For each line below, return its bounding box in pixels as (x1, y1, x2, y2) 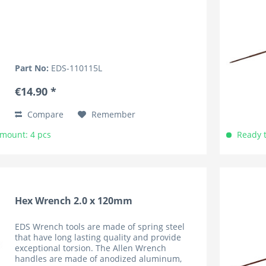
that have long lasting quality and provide (15, 232, 182, 243)
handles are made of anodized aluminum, (15, 253, 182, 265)
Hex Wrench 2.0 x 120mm (15, 194, 133, 208)
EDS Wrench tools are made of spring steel (15, 221, 185, 233)
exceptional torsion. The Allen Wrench (15, 242, 167, 254)
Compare (25, 109, 64, 121)
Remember (91, 109, 136, 121)
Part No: (15, 62, 52, 74)
